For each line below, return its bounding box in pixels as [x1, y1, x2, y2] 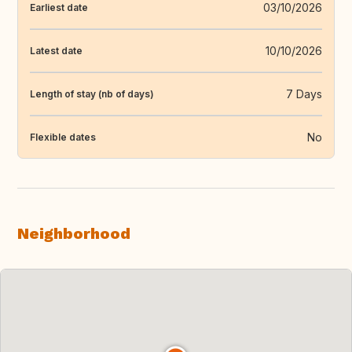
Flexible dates [30, 130, 96, 143]
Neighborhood [17, 224, 130, 244]
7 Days [286, 87, 322, 101]
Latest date [30, 44, 82, 57]
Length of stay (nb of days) [30, 87, 154, 100]
